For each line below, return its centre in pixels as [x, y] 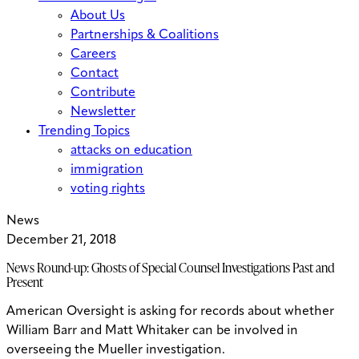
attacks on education [131, 151]
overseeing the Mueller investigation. [116, 351]
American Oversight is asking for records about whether [170, 312]
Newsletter [103, 112]
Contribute [103, 93]
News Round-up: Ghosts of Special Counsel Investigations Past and [170, 268]
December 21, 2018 [61, 240]
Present [25, 282]
